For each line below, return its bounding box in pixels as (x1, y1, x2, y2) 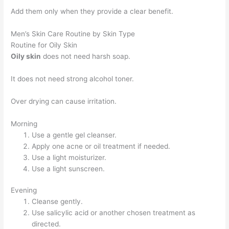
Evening (11, 186, 37, 195)
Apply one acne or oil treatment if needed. (32, 142, 171, 150)
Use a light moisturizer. (32, 153, 107, 162)
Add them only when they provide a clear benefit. (11, 7, 174, 16)
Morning (11, 119, 38, 128)
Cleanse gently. (32, 197, 83, 206)
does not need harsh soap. (41, 52, 131, 61)
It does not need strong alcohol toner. (11, 75, 134, 83)
